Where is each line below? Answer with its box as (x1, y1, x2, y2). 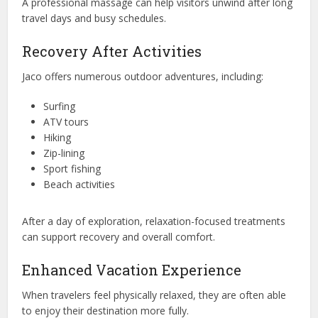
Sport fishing (43, 161, 102, 175)
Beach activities (43, 177, 116, 191)
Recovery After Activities (22, 41, 202, 60)
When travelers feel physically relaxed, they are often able (22, 287, 287, 302)
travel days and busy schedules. (22, 11, 167, 25)
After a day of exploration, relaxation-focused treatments (22, 214, 286, 228)
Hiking (43, 130, 72, 144)
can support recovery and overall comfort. (22, 229, 216, 243)
